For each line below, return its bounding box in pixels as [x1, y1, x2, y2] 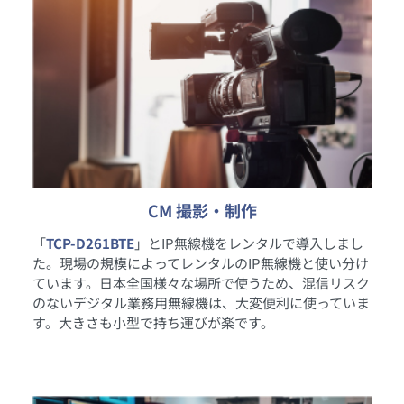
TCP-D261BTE [46, 233, 134, 252]
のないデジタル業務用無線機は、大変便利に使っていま [32, 292, 370, 312]
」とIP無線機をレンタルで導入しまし [134, 233, 363, 252]
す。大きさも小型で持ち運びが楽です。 [32, 312, 274, 332]
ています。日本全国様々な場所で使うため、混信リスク [32, 272, 370, 292]
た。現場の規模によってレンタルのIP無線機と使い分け [32, 252, 369, 272]
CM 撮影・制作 [147, 197, 257, 222]
